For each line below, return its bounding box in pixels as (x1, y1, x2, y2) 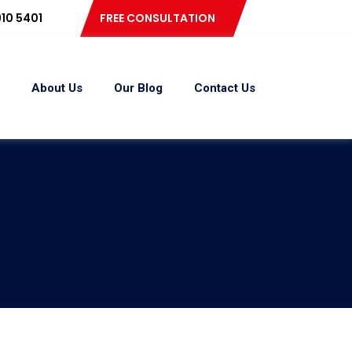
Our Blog (113, 80, 163, 95)
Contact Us (193, 80, 255, 95)
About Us (31, 80, 82, 95)
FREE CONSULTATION (99, 10, 215, 26)
